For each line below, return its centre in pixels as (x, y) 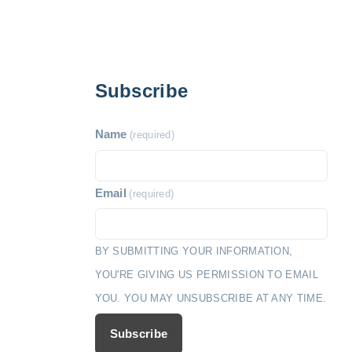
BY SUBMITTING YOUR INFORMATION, (194, 251)
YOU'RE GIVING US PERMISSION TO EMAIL (207, 275)
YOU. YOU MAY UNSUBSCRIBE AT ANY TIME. (211, 299)
